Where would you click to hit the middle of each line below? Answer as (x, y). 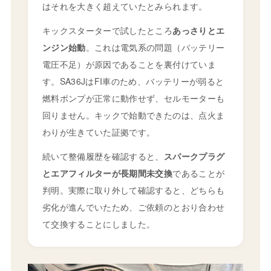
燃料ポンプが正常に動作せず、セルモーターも (133, 98)
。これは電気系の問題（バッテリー (155, 47)
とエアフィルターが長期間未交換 (107, 173)
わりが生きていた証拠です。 (99, 132)
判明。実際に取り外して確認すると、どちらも (133, 190)
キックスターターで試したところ (107, 30)
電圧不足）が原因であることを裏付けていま (129, 64)
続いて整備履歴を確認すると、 (103, 156)
